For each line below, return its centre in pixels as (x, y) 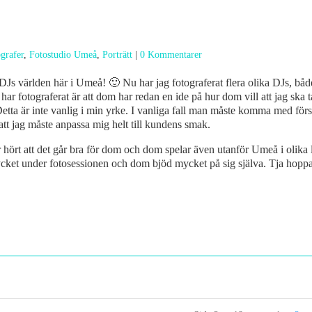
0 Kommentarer (171, 55)
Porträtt (117, 55)
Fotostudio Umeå (63, 55)
